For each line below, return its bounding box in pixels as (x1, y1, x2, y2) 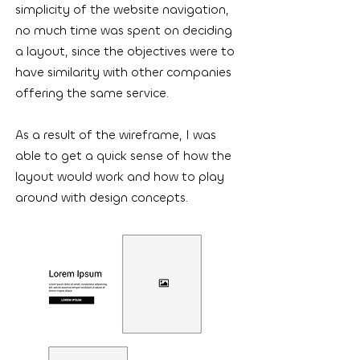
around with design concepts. (15, 190, 188, 206)
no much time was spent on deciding (15, 22, 232, 39)
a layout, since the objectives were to (15, 43, 235, 59)
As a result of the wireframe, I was (15, 127, 216, 143)
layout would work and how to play (15, 169, 224, 185)
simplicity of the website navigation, (15, 2, 229, 18)
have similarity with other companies (15, 64, 231, 80)
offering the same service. (15, 85, 169, 101)
